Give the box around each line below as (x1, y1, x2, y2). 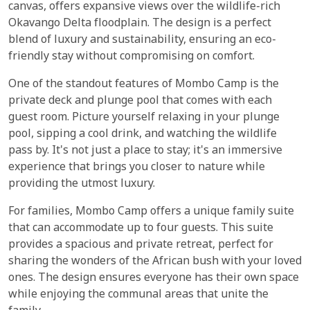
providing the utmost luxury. (8, 176, 155, 192)
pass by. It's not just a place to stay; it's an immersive (8, 143, 282, 159)
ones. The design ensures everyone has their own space (8, 270, 299, 286)
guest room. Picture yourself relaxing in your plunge (8, 109, 280, 126)
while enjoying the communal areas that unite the (8, 286, 268, 303)
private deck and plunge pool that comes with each (8, 93, 272, 109)
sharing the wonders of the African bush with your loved (8, 253, 302, 270)
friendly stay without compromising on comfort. (8, 48, 255, 65)
